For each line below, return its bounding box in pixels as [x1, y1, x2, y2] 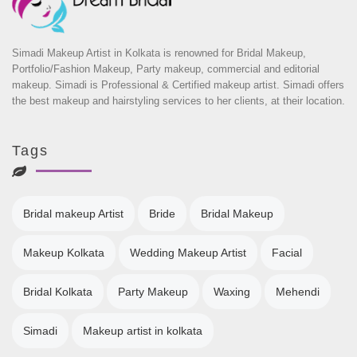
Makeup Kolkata [23, 246, 104, 260]
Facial [272, 246, 302, 260]
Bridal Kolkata [23, 285, 92, 299]
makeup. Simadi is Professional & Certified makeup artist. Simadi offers [12, 79, 344, 92]
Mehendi [276, 285, 320, 299]
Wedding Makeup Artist [130, 246, 246, 260]
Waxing [214, 285, 250, 299]
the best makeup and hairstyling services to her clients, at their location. [12, 95, 345, 108]
